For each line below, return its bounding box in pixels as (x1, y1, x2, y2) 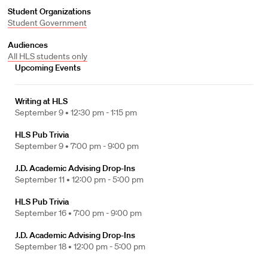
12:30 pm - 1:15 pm (71, 107, 137, 118)
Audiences (7, 39, 48, 50)
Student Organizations (7, 6, 91, 17)
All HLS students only (7, 51, 87, 62)
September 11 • (15, 174, 72, 185)
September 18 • (15, 241, 74, 252)
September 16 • (15, 208, 74, 218)
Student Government (7, 17, 87, 28)
